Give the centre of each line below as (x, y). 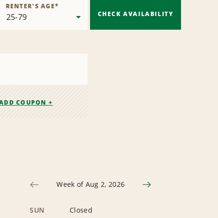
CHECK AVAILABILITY (136, 14)
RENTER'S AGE (30, 6)
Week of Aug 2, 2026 (91, 184)
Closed (81, 210)
